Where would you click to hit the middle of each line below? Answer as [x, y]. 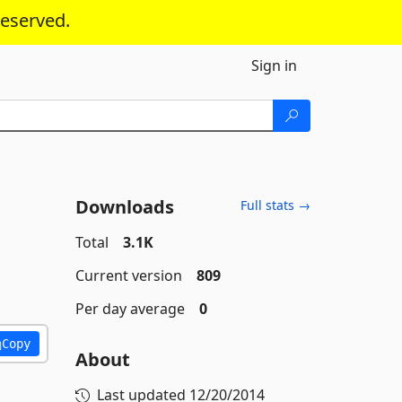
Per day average [130, 309]
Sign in [274, 66]
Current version [128, 275]
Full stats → [275, 205]
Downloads [124, 207]
